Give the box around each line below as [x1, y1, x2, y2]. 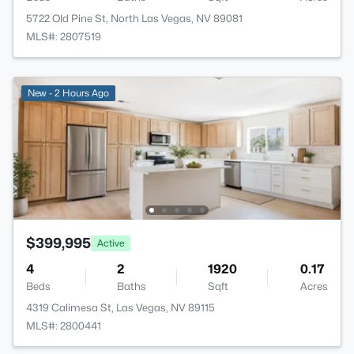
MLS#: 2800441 [26, 319, 101, 333]
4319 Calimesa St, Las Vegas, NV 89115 [26, 301, 215, 314]
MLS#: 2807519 [26, 30, 101, 43]
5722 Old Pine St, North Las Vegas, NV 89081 [26, 12, 243, 25]
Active [97, 236, 124, 249]
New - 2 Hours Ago [28, 87, 109, 100]
